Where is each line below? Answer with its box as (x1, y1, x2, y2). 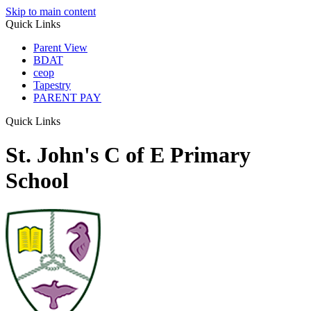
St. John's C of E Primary (6, 142, 251, 168)
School (6, 168, 69, 194)
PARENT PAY (33, 92, 101, 103)
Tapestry (33, 79, 71, 91)
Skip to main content (6, 6, 96, 17)
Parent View (33, 42, 87, 53)
